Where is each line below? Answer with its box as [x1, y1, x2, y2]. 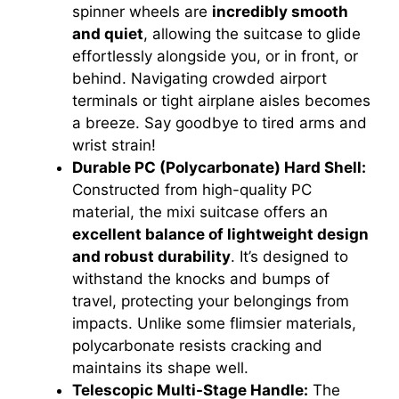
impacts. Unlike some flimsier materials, [72, 314, 356, 333]
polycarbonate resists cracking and [72, 337, 322, 355]
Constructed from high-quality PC [72, 181, 312, 199]
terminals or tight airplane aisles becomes [72, 92, 370, 110]
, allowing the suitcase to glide [143, 25, 361, 44]
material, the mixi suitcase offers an [72, 203, 328, 222]
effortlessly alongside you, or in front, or [72, 47, 358, 66]
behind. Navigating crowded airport [72, 69, 327, 88]
